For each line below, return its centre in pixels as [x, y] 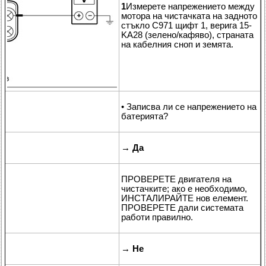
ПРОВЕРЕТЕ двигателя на [176, 179]
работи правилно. [157, 217]
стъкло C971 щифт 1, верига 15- [186, 25]
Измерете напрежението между [190, 6]
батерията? [145, 116]
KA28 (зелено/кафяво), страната [187, 35]
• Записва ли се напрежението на [189, 107]
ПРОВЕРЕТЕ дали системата [182, 208]
